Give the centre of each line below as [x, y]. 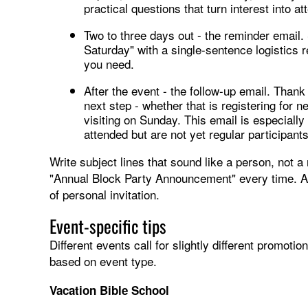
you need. [109, 63]
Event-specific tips [108, 225]
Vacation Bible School [109, 290]
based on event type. [103, 261]
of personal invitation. [104, 194]
